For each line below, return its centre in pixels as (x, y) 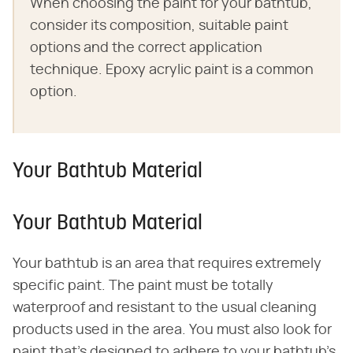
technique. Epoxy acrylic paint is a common (172, 70)
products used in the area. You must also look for (172, 330)
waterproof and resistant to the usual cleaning (165, 308)
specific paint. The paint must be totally (143, 286)
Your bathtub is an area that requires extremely (167, 264)
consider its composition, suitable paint (159, 26)
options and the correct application (146, 48)
